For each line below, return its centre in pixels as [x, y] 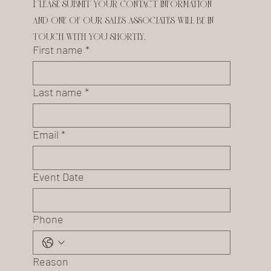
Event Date [58, 177]
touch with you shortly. [89, 35]
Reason [50, 262]
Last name [57, 92]
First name [57, 50]
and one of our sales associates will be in [123, 18]
